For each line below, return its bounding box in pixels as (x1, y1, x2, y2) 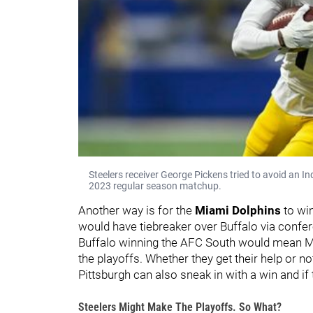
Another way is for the (78, 203, 195, 217)
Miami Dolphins (195, 203, 284, 217)
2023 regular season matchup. (89, 180, 221, 191)
